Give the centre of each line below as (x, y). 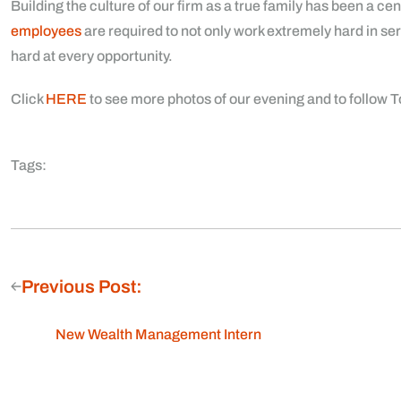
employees (46, 31)
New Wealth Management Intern (158, 334)
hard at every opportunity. (92, 56)
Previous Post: (82, 286)
